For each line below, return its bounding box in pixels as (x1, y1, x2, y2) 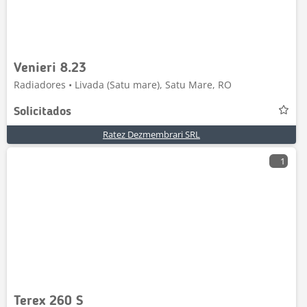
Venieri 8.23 (14, 62, 86, 75)
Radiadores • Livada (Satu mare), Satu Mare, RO (14, 78, 232, 91)
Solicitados (14, 106, 71, 118)
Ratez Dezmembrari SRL (103, 128, 200, 140)
